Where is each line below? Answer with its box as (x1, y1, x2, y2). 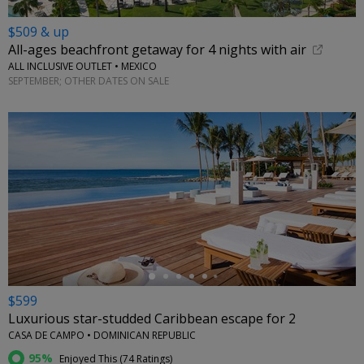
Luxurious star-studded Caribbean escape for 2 (8, 310, 296, 328)
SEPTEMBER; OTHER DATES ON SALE (8, 73, 169, 88)
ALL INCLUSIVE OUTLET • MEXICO (8, 59, 157, 74)
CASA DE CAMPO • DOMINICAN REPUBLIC (8, 328, 196, 343)
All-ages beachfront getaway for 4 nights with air (8, 41, 306, 59)
